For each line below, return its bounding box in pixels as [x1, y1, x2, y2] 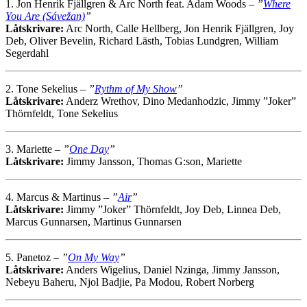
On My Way [68, 251, 119, 264]
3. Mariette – [5, 143, 63, 156]
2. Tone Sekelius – [5, 83, 88, 95]
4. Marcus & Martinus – [5, 191, 112, 204]
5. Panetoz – [5, 251, 62, 264]
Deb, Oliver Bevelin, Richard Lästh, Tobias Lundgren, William [5, 35, 278, 47]
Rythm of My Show [95, 83, 177, 95]
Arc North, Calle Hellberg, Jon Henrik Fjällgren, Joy [64, 23, 294, 35]
